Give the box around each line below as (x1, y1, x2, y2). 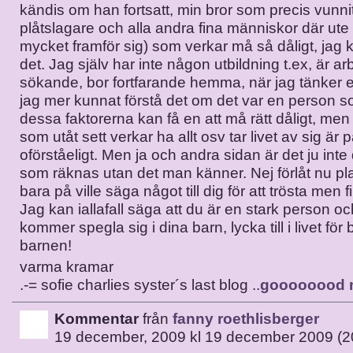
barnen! (20, 237, 72, 254)
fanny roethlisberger (173, 310, 319, 327)
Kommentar (54, 310, 139, 327)
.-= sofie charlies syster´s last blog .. (20, 277, 260, 293)
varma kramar (20, 258, 113, 275)
